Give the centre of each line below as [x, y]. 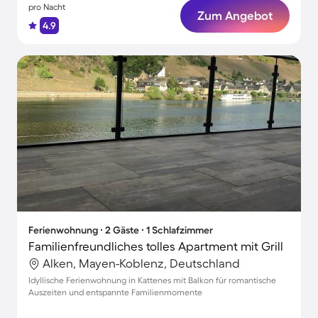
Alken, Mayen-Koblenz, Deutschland [141, 263]
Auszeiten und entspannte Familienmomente [115, 292]
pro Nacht [47, 7]
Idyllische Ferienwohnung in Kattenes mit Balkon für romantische [152, 280]
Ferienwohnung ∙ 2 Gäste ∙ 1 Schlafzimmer [121, 230]
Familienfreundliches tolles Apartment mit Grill [156, 246]
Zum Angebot [235, 15]
